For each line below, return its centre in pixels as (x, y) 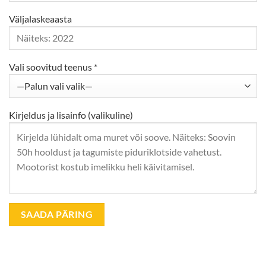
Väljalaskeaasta (40, 18)
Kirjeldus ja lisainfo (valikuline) (71, 115)
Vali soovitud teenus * (53, 66)
